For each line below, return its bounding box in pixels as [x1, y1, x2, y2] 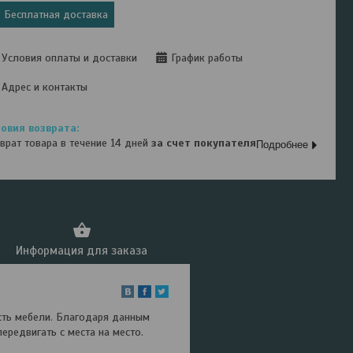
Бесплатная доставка [4, 8, 109, 21]
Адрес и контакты [2, 80, 88, 94]
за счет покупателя [151, 136, 257, 150]
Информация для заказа [16, 243, 147, 258]
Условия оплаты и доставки [2, 51, 138, 65]
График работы [171, 51, 243, 65]
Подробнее [256, 139, 309, 150]
